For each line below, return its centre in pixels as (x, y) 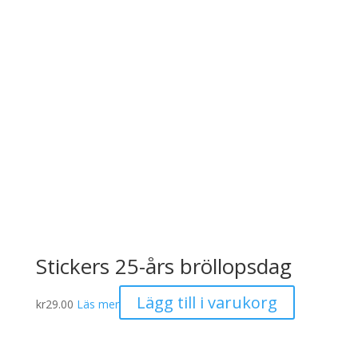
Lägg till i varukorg (207, 302)
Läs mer (97, 304)
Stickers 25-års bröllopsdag (163, 266)
